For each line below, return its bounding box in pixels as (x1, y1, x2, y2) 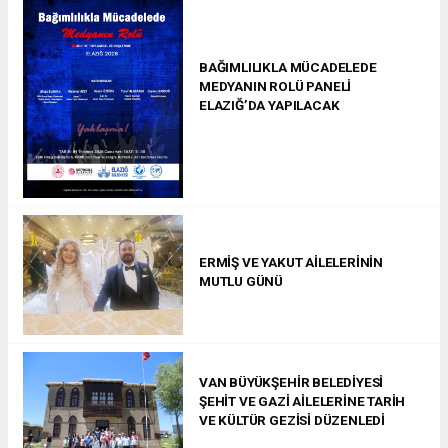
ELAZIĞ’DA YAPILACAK (199, 96, 340, 113)
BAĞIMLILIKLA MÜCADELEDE (199, 58, 377, 75)
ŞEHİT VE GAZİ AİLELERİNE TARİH (199, 393, 406, 410)
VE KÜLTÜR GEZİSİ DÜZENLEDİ (199, 412, 386, 429)
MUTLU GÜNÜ (199, 272, 284, 289)
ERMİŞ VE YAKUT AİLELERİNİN (199, 253, 384, 270)
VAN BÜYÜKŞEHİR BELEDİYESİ (199, 374, 384, 391)
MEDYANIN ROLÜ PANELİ (199, 77, 352, 94)
